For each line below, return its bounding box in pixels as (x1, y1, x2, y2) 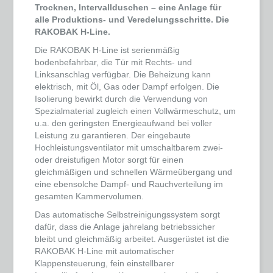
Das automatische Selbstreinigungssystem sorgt (35, 210, 221, 220)
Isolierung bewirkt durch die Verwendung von (35, 94, 208, 104)
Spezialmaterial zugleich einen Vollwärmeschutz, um (35, 106, 236, 116)
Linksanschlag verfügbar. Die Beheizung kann (35, 69, 211, 80)
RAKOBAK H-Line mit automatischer (35, 246, 175, 257)
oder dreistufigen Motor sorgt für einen (35, 155, 184, 165)
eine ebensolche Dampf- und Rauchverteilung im (35, 179, 224, 190)
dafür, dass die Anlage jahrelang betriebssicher (35, 222, 216, 232)
